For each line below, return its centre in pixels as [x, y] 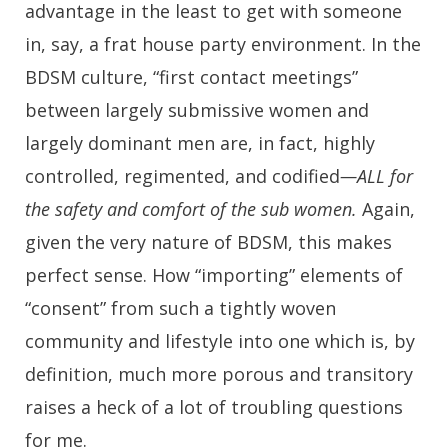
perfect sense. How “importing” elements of [214, 275]
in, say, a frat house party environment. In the [223, 44]
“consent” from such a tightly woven [180, 308]
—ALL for [376, 176]
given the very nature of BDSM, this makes [208, 242]
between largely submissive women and [197, 110]
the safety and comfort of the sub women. [191, 209]
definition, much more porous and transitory [219, 374]
